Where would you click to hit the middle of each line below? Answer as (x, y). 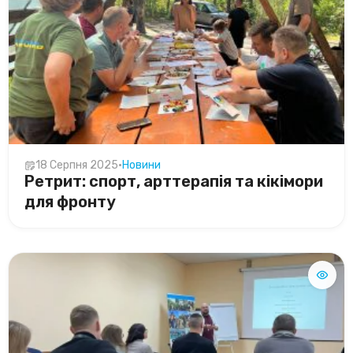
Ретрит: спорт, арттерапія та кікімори (174, 182)
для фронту (70, 202)
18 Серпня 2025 (77, 165)
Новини (141, 165)
